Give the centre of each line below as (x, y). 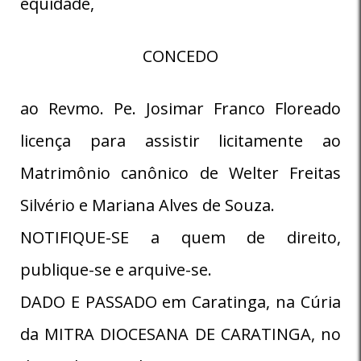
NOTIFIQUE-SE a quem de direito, (180, 237)
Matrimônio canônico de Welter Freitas (180, 172)
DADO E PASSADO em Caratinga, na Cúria (180, 301)
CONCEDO (180, 56)
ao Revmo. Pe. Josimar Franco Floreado (180, 108)
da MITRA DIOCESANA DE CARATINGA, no (180, 334)
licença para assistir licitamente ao (180, 140)
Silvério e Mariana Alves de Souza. (147, 205)
